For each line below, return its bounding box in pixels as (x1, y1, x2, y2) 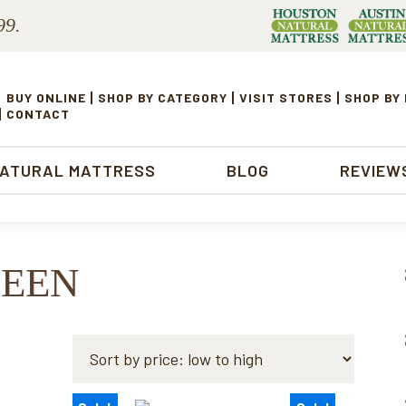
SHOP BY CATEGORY (98, 89, 227, 105)
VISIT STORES (239, 89, 333, 105)
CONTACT (6, 105, 70, 121)
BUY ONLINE (6, 89, 86, 105)
